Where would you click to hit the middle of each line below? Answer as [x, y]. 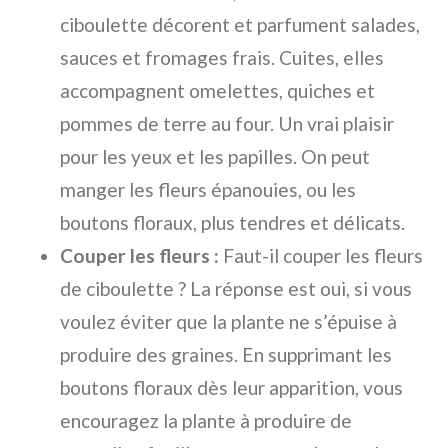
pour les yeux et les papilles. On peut [215, 156]
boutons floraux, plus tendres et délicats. [232, 222]
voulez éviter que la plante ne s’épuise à [228, 321]
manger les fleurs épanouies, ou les [208, 189]
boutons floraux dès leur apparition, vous [231, 387]
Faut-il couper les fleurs [321, 255]
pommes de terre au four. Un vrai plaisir [227, 123]
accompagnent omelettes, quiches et [217, 90]
